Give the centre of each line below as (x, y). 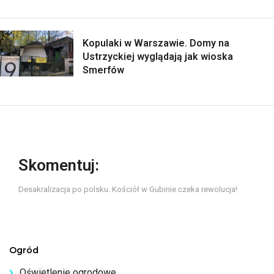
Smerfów (103, 70)
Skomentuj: (59, 165)
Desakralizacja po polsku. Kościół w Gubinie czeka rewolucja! (128, 190)
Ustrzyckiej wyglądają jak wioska (158, 57)
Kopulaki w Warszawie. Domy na (156, 43)
